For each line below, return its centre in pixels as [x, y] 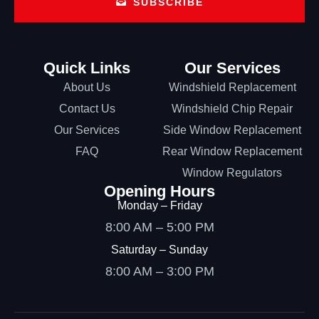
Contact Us [87, 108]
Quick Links [87, 68]
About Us [87, 87]
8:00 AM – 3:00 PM [159, 272]
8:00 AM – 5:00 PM [159, 227]
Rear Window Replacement [232, 151]
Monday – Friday [159, 205]
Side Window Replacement [232, 130]
